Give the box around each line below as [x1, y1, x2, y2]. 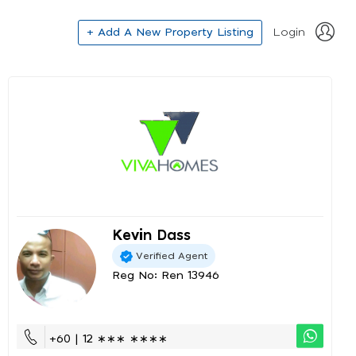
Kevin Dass [112, 229, 191, 243]
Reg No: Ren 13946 [112, 270, 219, 281]
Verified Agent [136, 250, 207, 261]
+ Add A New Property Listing [87, 26, 253, 38]
